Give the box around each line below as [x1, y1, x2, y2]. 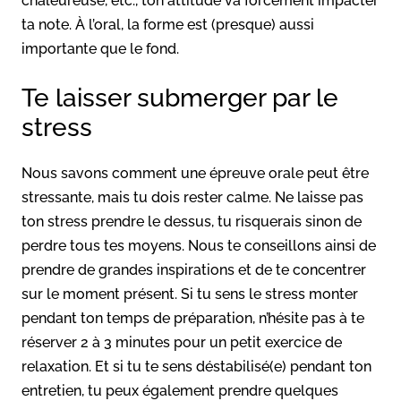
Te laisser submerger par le [21, 82, 338, 113]
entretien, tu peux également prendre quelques [21, 381, 338, 399]
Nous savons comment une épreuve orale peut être [21, 164, 369, 182]
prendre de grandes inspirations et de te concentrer [21, 260, 366, 278]
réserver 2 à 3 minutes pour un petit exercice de [21, 333, 342, 351]
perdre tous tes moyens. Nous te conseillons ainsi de [21, 236, 376, 254]
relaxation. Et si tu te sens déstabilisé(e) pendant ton [21, 357, 371, 375]
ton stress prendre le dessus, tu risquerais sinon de [21, 212, 362, 230]
